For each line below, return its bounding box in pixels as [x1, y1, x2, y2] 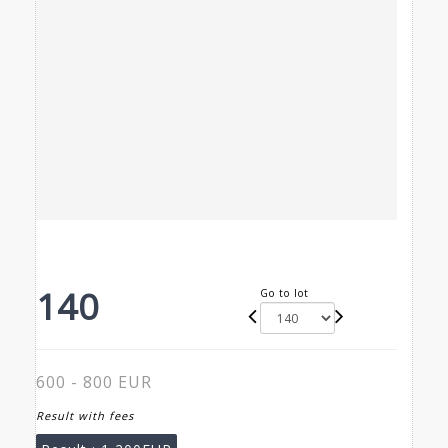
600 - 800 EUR [36, 371, 152, 394]
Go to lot [260, 286, 310, 301]
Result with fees [36, 408, 134, 424]
